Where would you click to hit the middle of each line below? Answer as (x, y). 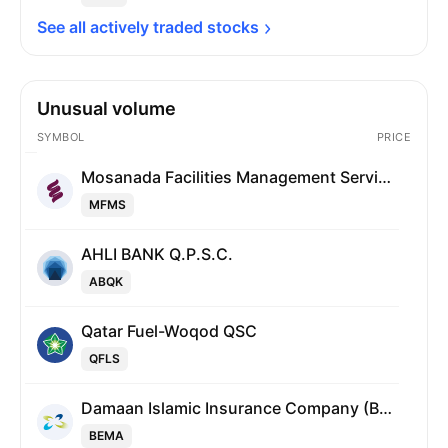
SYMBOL (61, 137)
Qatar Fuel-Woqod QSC (169, 331)
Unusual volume (106, 108)
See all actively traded (122, 27)
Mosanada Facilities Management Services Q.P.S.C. (384, 177)
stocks (233, 27)
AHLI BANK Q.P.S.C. (157, 254)
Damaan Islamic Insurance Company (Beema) (385, 408)
